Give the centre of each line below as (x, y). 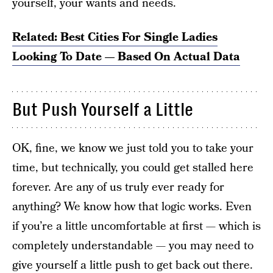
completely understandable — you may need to (133, 246)
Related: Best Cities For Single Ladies (115, 37)
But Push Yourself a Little (103, 110)
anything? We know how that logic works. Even (132, 207)
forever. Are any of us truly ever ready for (118, 187)
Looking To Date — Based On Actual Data (126, 57)
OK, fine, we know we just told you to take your (133, 148)
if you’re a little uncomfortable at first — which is (136, 226)
